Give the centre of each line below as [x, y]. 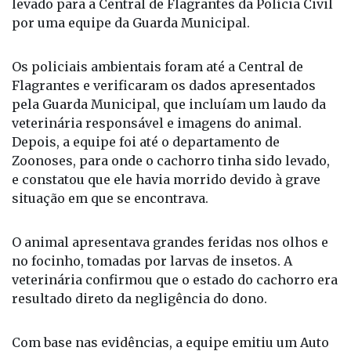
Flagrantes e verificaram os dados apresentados [164, 86]
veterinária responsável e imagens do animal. [157, 123]
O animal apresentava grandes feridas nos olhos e [170, 242]
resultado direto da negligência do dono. [139, 299]
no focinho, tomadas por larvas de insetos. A [152, 261]
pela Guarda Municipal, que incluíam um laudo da [169, 105]
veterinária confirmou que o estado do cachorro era [175, 280]
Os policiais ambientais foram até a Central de [157, 67]
